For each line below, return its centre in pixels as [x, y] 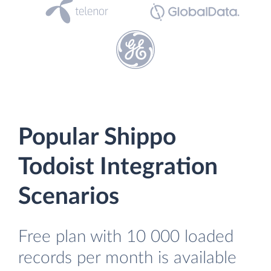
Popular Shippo [97, 138]
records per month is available [127, 258]
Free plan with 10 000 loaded [126, 237]
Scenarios [69, 197]
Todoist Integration [118, 167]
